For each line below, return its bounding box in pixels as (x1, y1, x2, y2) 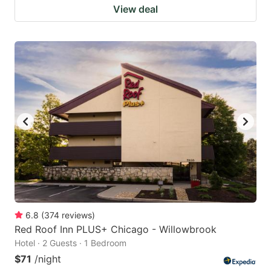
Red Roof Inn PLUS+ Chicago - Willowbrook (15, 223, 217, 235)
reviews (62, 209, 92, 220)
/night (34, 252, 61, 265)
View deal (113, 2, 158, 15)
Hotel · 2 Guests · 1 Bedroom (15, 237, 126, 248)
